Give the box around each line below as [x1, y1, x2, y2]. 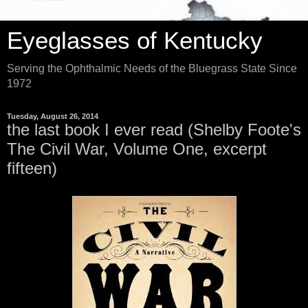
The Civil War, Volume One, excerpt [7, 140, 267, 158]
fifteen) [7, 159, 57, 177]
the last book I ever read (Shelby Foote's [7, 120, 301, 139]
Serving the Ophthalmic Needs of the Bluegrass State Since [7, 63, 297, 74]
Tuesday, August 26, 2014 [7, 112, 98, 120]
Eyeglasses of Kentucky [7, 27, 263, 54]
